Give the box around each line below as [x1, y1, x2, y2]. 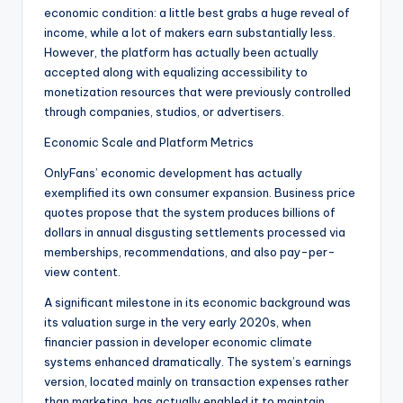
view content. [44, 264, 121, 280]
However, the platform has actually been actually [44, 45, 318, 60]
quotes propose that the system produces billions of [44, 205, 336, 220]
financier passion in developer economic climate [44, 335, 312, 350]
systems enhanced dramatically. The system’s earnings [44, 354, 352, 370]
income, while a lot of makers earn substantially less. [44, 25, 336, 40]
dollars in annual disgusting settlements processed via [44, 225, 345, 240]
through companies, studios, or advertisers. [44, 104, 284, 120]
